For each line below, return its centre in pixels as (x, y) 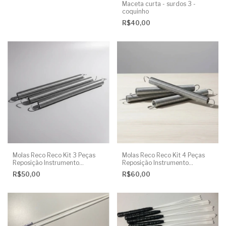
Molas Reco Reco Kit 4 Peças (163, 155)
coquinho (135, 12)
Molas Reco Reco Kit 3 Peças (54, 155)
